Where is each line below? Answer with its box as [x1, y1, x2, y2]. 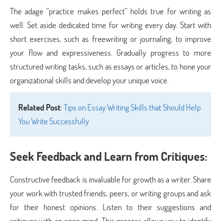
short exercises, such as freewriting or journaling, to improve [10, 33, 211, 44]
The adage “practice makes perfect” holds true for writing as [10, 5, 211, 17]
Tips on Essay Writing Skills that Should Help [64, 102, 201, 113]
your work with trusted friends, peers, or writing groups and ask [10, 187, 211, 199]
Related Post [18, 102, 61, 113]
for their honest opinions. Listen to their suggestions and [10, 201, 211, 213]
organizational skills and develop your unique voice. [10, 74, 169, 86]
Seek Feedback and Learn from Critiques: [10, 148, 207, 164]
